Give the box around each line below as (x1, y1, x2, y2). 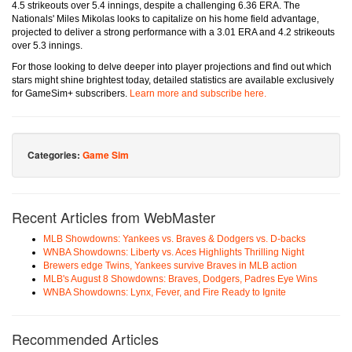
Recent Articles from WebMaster (12, 207, 215, 228)
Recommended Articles (12, 328, 159, 350)
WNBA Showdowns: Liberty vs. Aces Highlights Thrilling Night (43, 247, 304, 258)
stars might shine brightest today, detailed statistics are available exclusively (12, 75, 334, 86)
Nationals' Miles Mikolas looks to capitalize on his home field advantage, (12, 13, 319, 25)
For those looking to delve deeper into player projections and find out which (12, 61, 332, 73)
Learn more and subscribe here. (130, 88, 266, 100)
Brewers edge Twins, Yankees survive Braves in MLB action (43, 260, 297, 272)
